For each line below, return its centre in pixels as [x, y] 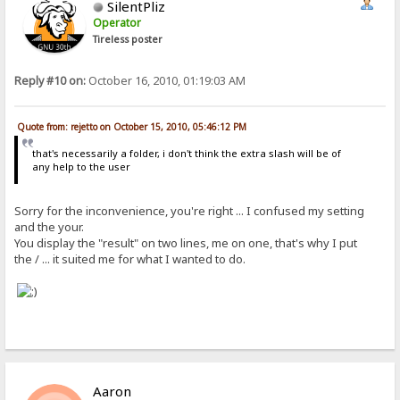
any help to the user [81, 166]
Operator [117, 23]
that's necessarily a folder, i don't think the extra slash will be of [186, 153]
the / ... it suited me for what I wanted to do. [130, 259]
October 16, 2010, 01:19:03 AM [166, 81]
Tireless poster [128, 40]
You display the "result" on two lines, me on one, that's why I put [186, 243]
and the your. [50, 227]
